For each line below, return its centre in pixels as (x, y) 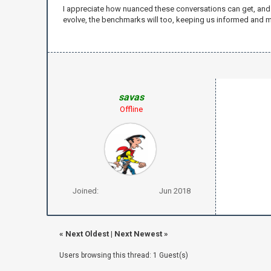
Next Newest (138, 233)
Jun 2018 (175, 191)
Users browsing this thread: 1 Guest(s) (123, 255)
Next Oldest (87, 233)
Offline (132, 109)
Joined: (85, 191)
